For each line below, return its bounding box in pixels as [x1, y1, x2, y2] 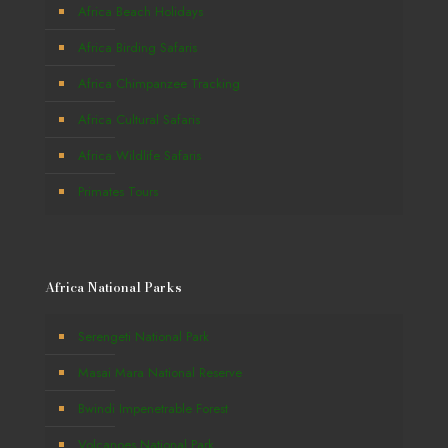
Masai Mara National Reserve [78, 363, 242, 382]
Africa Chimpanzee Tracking [78, 74, 240, 93]
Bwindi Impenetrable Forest [78, 399, 228, 418]
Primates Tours [78, 182, 158, 201]
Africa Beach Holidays [78, 2, 203, 21]
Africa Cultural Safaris [78, 110, 200, 129]
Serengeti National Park [78, 327, 209, 346]
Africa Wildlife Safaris [78, 146, 201, 165]
